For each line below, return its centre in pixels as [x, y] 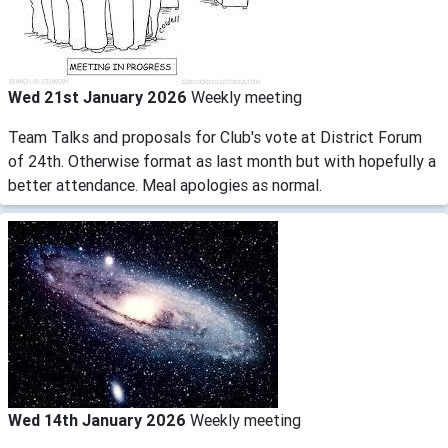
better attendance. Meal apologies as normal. [165, 184]
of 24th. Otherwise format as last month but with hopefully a [222, 160]
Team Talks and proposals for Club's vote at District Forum [215, 136]
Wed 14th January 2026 [99, 419]
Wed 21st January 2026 [99, 96]
